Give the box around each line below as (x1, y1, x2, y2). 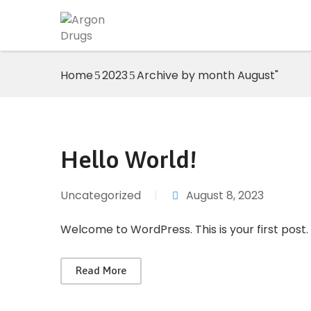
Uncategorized (60, 187, 141, 203)
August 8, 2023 (186, 187, 264, 203)
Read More (76, 264, 126, 276)
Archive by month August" (137, 67, 278, 83)
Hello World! (60, 146, 196, 173)
